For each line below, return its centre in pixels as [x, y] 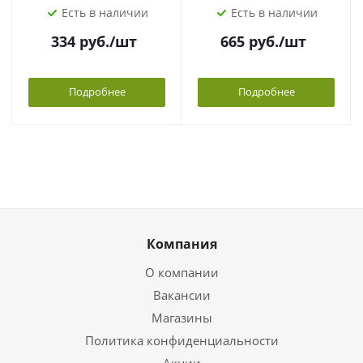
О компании [181, 272]
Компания [181, 244]
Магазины [181, 318]
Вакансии [181, 295]
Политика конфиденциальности [181, 340]
